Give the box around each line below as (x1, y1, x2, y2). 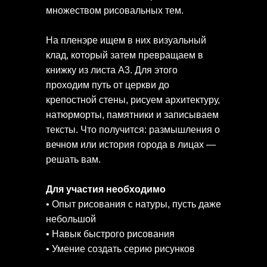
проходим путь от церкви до (46, 80, 169, 91)
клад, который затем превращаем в (46, 50, 203, 61)
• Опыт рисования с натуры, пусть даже (46, 199, 221, 210)
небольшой (46, 214, 96, 225)
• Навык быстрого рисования (46, 229, 175, 240)
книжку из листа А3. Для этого (46, 65, 178, 76)
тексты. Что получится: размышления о (46, 125, 220, 135)
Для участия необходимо (46, 184, 166, 195)
